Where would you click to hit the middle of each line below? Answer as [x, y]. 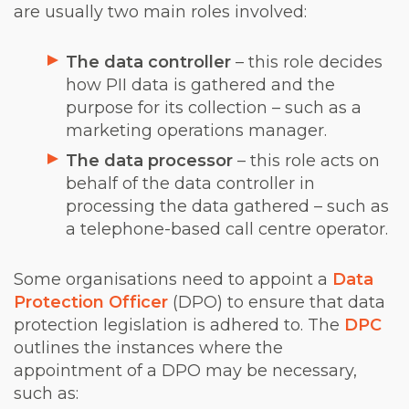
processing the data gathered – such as [227, 206]
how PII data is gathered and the [200, 84]
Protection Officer [91, 302]
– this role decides [309, 62]
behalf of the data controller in [190, 183]
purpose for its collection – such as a [214, 107]
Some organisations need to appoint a [173, 279]
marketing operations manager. [196, 130]
